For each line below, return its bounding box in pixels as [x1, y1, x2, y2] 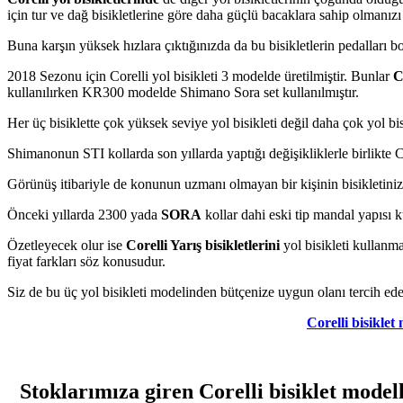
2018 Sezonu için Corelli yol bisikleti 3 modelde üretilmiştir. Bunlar [7, 67, 393, 84]
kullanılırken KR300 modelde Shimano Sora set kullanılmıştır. [7, 84, 359, 100]
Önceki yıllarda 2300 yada [7, 206, 161, 222]
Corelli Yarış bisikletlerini [122, 237, 280, 253]
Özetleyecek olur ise [7, 237, 122, 253]
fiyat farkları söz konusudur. [7, 253, 166, 269]
